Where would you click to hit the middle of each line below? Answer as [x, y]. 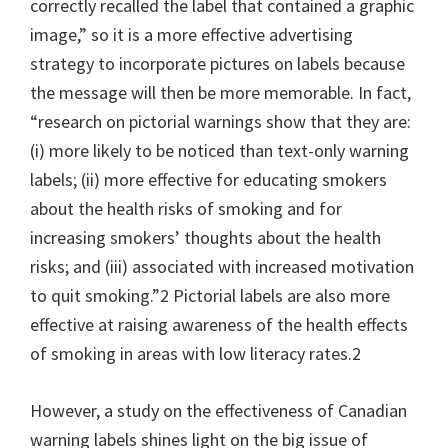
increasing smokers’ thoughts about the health [205, 237]
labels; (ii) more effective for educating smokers [208, 179]
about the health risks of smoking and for [186, 208]
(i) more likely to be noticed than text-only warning [219, 150]
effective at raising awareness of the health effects [219, 324]
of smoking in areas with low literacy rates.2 [195, 353]
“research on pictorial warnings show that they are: [220, 121]
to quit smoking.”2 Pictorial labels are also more [210, 295]
